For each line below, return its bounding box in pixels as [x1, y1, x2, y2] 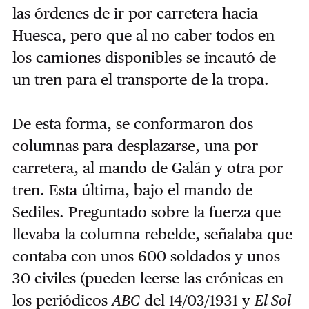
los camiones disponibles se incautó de [12, 48, 276, 67]
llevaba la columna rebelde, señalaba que [12, 225, 292, 243]
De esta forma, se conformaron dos [12, 114, 253, 133]
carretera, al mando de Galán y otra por [12, 159, 283, 177]
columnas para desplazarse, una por [12, 137, 258, 155]
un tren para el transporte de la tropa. [12, 70, 269, 89]
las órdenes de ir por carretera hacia [12, 4, 258, 23]
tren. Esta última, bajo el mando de [12, 181, 252, 199]
